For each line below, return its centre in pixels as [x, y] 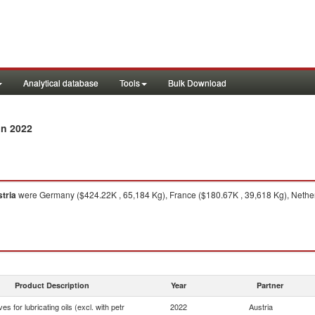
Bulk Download [197, 83]
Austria [261, 307]
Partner [270, 285]
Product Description [52, 285]
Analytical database [61, 83]
